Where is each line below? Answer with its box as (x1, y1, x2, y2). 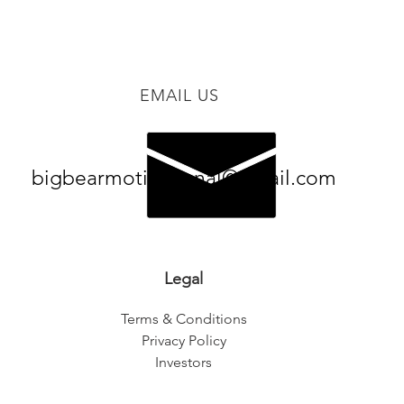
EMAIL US (140, 85, 219, 106)
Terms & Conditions (120, 309, 247, 327)
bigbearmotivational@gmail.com (31, 165, 336, 190)
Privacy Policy (141, 331, 226, 349)
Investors (155, 353, 212, 371)
